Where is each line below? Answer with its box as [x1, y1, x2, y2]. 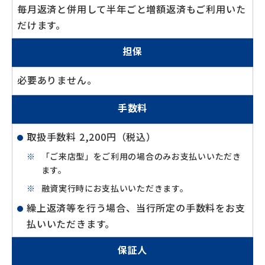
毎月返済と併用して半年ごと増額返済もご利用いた [17, 2, 246, 16]
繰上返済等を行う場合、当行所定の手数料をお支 [27, 201, 245, 215]
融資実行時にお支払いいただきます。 [41, 182, 189, 194]
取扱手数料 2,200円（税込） [27, 130, 156, 144]
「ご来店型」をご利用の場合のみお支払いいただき [41, 150, 241, 162]
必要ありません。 [17, 73, 97, 87]
